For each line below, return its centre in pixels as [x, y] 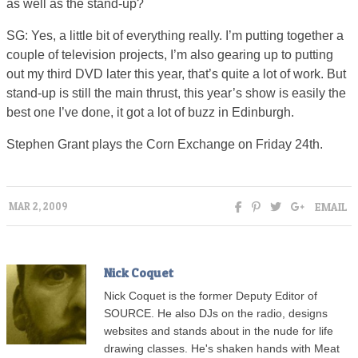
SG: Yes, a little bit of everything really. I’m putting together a [175, 35]
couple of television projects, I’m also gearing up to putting [170, 54]
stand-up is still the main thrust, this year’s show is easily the [176, 93]
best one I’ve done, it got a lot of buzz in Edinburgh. [150, 112]
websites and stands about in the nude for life [219, 331]
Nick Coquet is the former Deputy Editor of [211, 296]
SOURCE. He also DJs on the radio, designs [216, 313]
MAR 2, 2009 [38, 206]
